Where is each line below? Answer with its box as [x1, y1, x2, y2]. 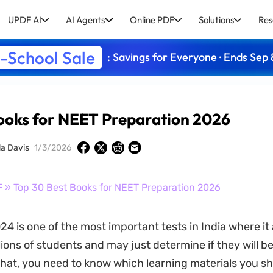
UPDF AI [8, 13, 42, 26]
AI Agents [66, 13, 105, 26]
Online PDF [129, 13, 174, 26]
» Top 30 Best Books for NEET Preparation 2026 [2, 182, 221, 193]
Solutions [198, 13, 234, 26]
